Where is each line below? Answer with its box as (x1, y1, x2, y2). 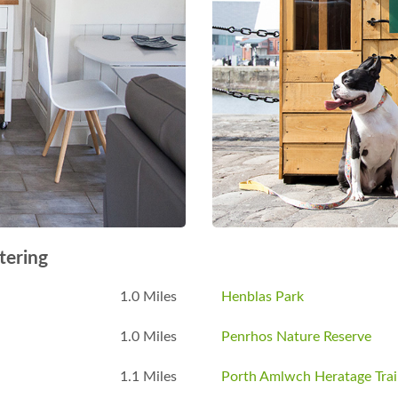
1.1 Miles (120, 370, 177, 385)
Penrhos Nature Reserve (221, 330, 371, 345)
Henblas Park (221, 290, 304, 305)
